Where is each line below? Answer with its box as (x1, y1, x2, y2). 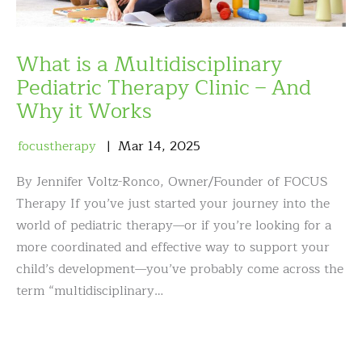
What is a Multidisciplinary (16, 47, 282, 82)
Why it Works (16, 94, 152, 128)
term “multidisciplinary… (16, 280, 163, 301)
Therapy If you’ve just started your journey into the (16, 193, 330, 214)
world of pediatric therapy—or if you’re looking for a (16, 215, 331, 236)
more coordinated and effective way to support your (16, 237, 330, 258)
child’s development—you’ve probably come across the (16, 259, 343, 280)
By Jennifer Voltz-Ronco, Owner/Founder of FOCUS (16, 171, 328, 192)
